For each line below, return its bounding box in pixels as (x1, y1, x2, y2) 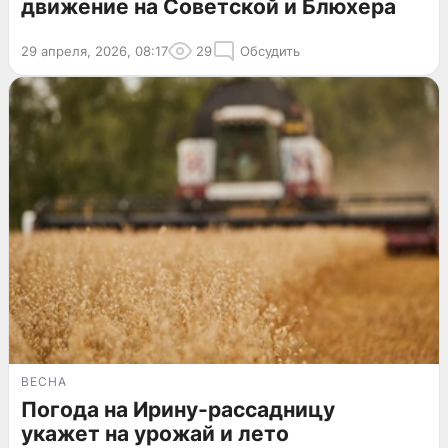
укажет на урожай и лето (21, 421, 289, 446)
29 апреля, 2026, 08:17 (21, 43, 168, 60)
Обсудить (240, 43, 300, 60)
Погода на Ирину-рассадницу (21, 397, 335, 422)
